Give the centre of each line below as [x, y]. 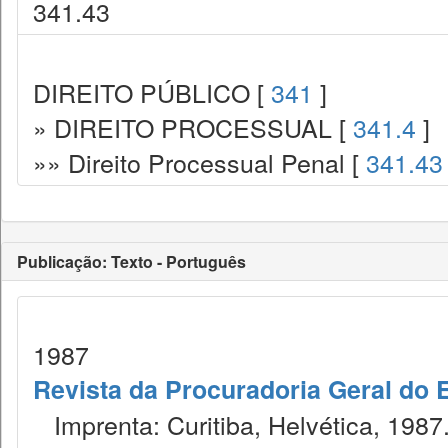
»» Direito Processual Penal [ [199, 162]
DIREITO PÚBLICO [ [152, 92]
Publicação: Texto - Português [131, 261]
